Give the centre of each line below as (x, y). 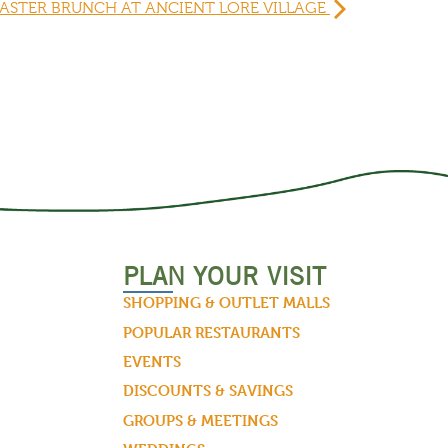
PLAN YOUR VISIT (224, 276)
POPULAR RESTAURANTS (211, 332)
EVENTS (151, 361)
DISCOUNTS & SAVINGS (207, 391)
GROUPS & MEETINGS (200, 420)
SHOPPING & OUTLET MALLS (226, 303)
